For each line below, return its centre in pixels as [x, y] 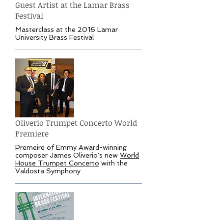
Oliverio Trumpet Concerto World [76, 123]
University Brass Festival [55, 38]
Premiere [32, 134]
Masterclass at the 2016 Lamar [67, 30]
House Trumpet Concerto [57, 163]
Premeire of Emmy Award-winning [71, 148]
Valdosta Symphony [48, 171]
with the [113, 163]
